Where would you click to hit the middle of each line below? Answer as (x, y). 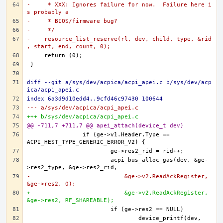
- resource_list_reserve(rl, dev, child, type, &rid (119, 39)
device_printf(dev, (84, 218)
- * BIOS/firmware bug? (72, 21)
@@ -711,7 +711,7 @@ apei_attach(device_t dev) (105, 126)
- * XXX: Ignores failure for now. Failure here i (119, 5)
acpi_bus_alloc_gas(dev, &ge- (70, 160)
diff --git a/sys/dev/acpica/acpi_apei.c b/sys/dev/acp (119, 82)
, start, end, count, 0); (69, 47)
